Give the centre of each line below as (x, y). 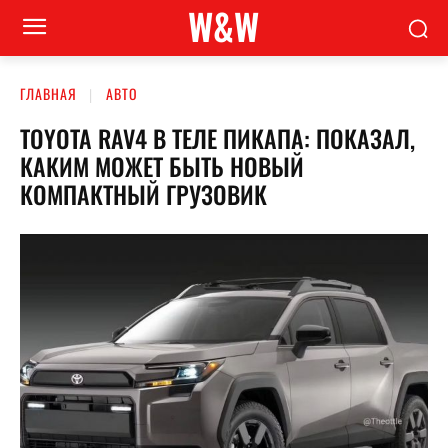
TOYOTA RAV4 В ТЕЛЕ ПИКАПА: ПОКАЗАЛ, (217, 137)
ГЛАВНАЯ (48, 93)
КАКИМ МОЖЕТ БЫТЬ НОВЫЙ (162, 165)
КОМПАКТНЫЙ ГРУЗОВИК (143, 193)
